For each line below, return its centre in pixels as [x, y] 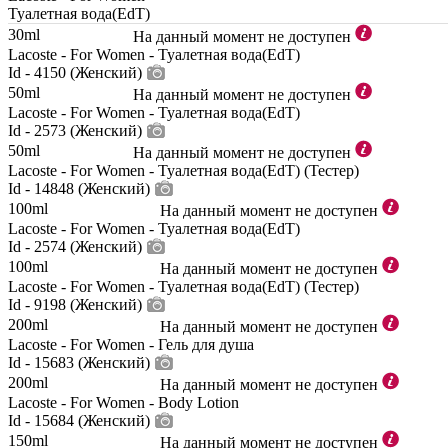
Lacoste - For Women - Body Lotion [123, 402]
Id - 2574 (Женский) [75, 246]
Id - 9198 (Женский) [75, 304]
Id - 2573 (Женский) [75, 130]
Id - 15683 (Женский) [79, 362]
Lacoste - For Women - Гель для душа [131, 344]
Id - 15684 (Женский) [79, 420]
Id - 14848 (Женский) [79, 188]
